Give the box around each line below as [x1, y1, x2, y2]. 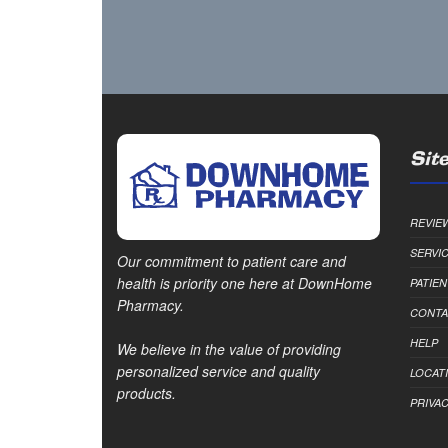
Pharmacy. [117, 294, 184, 315]
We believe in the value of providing [117, 338, 341, 359]
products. [117, 382, 176, 403]
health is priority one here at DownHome [117, 272, 372, 293]
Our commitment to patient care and [117, 250, 346, 271]
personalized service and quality [117, 360, 320, 381]
